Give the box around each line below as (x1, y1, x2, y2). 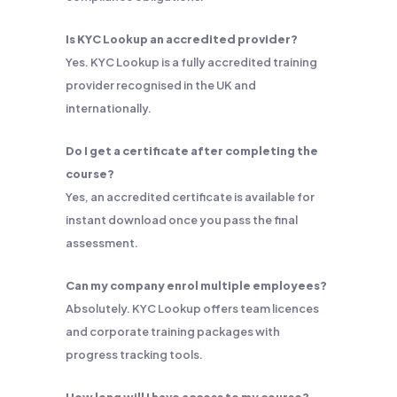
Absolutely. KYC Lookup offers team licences (66, 301, 319, 315)
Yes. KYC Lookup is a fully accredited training (66, 55, 317, 69)
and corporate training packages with (66, 324, 280, 339)
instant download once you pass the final (66, 213, 298, 227)
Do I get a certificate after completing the (66, 144, 318, 158)
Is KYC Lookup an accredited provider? (66, 32, 298, 46)
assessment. (66, 236, 138, 250)
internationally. (66, 101, 152, 115)
